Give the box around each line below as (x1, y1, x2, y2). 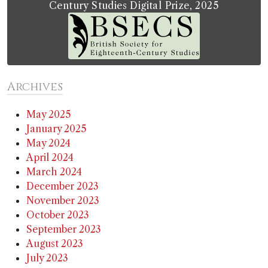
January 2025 (26, 123, 87, 135)
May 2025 (26, 108, 71, 121)
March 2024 (26, 166, 82, 178)
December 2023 (26, 180, 99, 193)
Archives (7, 79, 63, 95)
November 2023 (26, 194, 99, 207)
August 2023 (26, 237, 83, 250)
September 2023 (26, 223, 101, 236)
